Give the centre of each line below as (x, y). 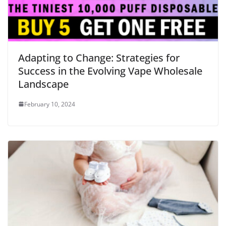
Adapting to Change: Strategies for (99, 58)
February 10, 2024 (50, 104)
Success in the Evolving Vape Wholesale (110, 71)
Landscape (43, 84)
